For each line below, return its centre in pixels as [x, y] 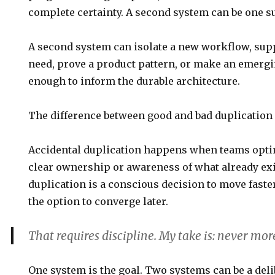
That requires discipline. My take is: [123, 236]
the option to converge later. [99, 201]
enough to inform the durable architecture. [134, 81]
